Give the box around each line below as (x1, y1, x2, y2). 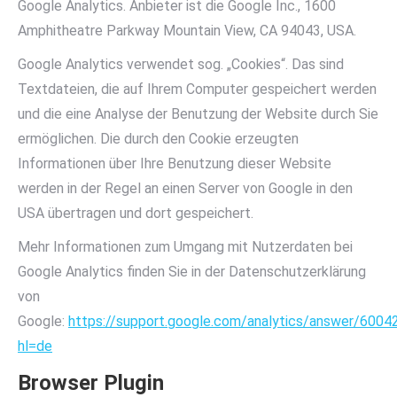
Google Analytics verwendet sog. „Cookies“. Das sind (18, 56, 344, 73)
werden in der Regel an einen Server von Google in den (18, 180, 353, 197)
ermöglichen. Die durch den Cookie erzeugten (18, 130, 299, 147)
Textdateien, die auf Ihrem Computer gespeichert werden (18, 81, 377, 97)
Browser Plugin (18, 370, 164, 395)
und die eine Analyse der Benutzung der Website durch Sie (18, 105, 378, 122)
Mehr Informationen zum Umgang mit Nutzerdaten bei (18, 238, 353, 255)
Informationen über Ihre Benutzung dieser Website (18, 155, 331, 172)
